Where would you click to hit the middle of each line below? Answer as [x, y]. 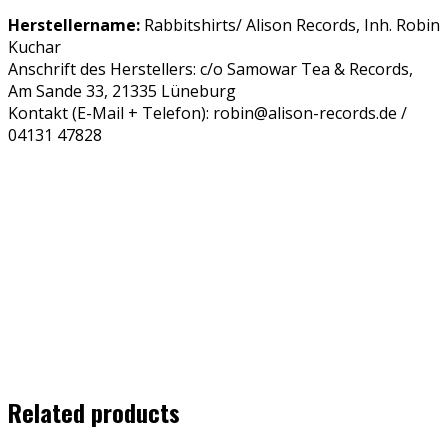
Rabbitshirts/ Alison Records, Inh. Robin [290, 25]
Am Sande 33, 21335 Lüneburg [122, 91]
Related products [94, 412]
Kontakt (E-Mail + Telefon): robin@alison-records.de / [207, 113]
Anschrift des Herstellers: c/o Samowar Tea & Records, [210, 69]
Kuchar [34, 47]
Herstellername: [74, 25]
